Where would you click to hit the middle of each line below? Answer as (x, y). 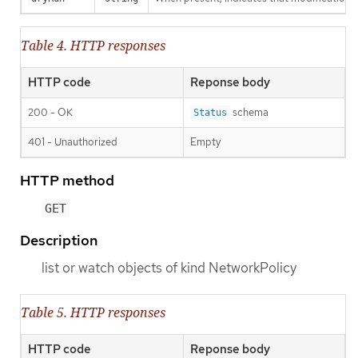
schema (249, 112)
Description (59, 240)
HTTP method (67, 180)
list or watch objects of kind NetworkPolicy (169, 267)
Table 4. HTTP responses (93, 45)
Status (210, 112)
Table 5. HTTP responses (93, 313)
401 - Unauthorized (73, 141)
